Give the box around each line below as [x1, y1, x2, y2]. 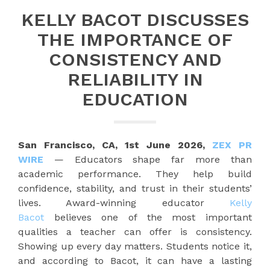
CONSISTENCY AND [48, 48, 222, 70]
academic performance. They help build [18, 168, 252, 180]
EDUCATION [82, 88, 188, 110]
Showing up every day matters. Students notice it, [18, 240, 252, 252]
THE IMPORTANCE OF [37, 28, 233, 50]
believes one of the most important [44, 211, 252, 223]
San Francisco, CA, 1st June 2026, [18, 139, 212, 151]
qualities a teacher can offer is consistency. [18, 225, 252, 237]
